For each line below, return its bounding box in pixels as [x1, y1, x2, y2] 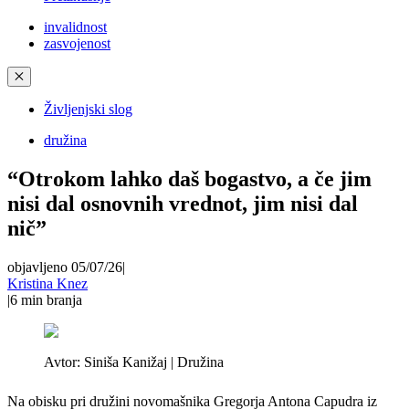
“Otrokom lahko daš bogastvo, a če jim [7, 166, 372, 191]
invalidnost [44, 19, 107, 35]
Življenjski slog [44, 101, 132, 117]
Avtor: [44, 353, 84, 370]
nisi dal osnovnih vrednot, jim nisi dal [7, 191, 358, 215]
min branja [21, 291, 82, 308]
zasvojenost [44, 36, 110, 51]
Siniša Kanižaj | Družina [84, 353, 224, 370]
